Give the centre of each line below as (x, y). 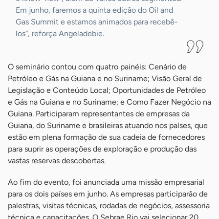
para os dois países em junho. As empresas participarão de (108, 194)
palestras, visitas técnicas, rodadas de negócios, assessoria (109, 206)
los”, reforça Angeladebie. (60, 34)
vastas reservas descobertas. (57, 161)
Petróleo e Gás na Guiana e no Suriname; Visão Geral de (105, 79)
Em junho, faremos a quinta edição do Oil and (94, 10)
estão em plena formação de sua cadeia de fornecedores (106, 137)
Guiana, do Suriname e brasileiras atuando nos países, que (108, 126)
